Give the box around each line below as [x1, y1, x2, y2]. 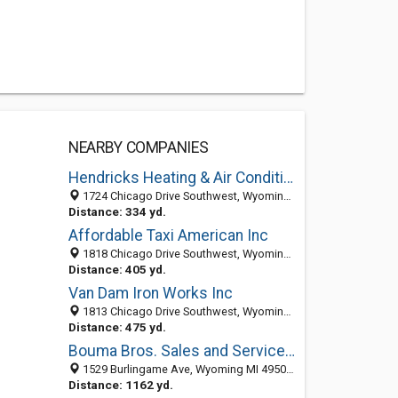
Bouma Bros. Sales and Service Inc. [284, 342, 295, 360]
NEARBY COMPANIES [68, 139, 209, 156]
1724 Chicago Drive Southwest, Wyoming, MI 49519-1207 [79, 189, 283, 203]
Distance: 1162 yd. [68, 378, 173, 392]
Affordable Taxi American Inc [68, 227, 268, 244]
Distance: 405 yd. [68, 262, 166, 276]
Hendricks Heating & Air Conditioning [283, 169, 293, 187]
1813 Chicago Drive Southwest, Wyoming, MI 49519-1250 [79, 305, 283, 318]
